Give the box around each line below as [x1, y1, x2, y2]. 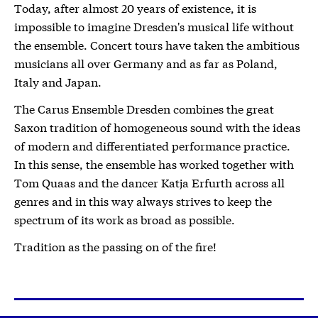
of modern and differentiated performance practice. [14, 136, 290, 153]
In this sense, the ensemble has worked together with [14, 155, 294, 172]
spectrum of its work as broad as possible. [14, 210, 235, 227]
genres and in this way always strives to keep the [14, 192, 272, 209]
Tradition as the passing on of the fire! [14, 237, 216, 254]
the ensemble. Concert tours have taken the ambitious [14, 35, 300, 53]
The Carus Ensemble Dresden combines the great [14, 99, 274, 116]
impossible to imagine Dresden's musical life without [14, 17, 294, 34]
